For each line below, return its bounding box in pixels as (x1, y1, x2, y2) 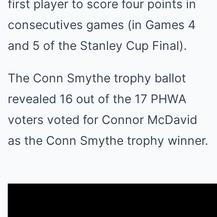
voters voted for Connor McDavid (8, 112, 197, 127)
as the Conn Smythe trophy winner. (8, 133, 208, 148)
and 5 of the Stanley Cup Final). (8, 38, 187, 53)
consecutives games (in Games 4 (8, 17, 196, 32)
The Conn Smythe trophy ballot (8, 70, 186, 85)
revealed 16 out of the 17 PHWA (8, 91, 186, 106)
